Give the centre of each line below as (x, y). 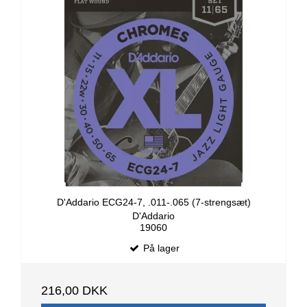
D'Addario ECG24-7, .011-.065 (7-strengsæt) (153, 202)
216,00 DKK (74, 291)
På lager (160, 248)
